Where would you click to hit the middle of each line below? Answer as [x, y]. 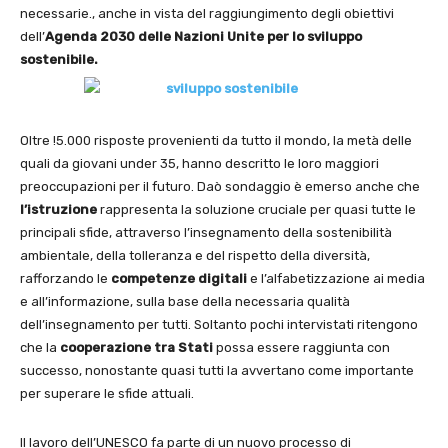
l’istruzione [58, 209]
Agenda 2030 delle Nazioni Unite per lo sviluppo [203, 36]
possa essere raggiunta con [301, 347]
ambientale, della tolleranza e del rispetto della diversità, [195, 255]
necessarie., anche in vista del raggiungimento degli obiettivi [207, 13]
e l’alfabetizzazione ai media [336, 278]
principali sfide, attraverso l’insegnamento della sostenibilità [206, 232]
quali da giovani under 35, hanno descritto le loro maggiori [199, 163]
